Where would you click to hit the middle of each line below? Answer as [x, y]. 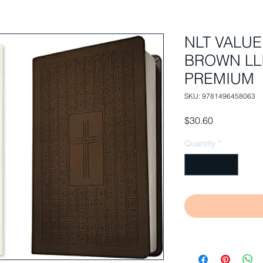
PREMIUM [219, 79]
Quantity [200, 144]
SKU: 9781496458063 [220, 96]
